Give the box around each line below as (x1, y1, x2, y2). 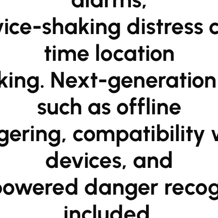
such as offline (36, 93, 182, 120)
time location (43, 39, 175, 67)
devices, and (45, 146, 173, 174)
